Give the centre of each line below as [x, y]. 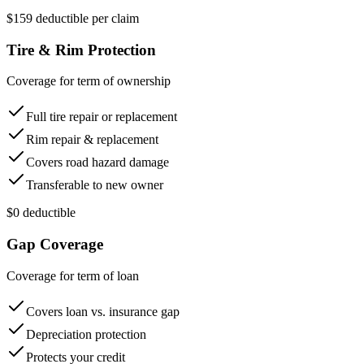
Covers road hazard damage [97, 162]
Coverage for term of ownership [89, 81]
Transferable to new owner [95, 185]
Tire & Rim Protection [81, 50]
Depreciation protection [86, 334]
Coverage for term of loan [73, 275]
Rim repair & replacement [92, 140]
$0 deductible [41, 213]
